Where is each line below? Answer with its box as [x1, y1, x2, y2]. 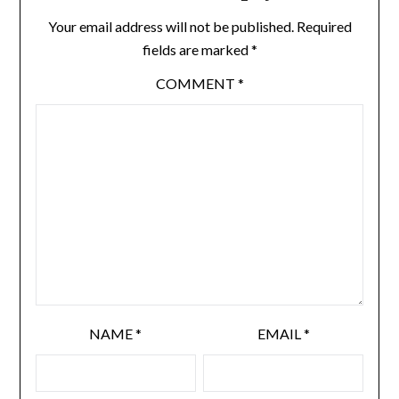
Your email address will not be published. [47, 18, 294, 36]
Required [296, 18, 352, 36]
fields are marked [142, 41, 251, 59]
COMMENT [155, 75, 238, 93]
